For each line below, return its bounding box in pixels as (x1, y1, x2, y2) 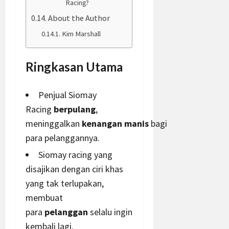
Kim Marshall (61, 29, 101, 38)
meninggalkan (26, 117, 82, 129)
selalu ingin (88, 205, 132, 218)
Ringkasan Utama (26, 59, 123, 74)
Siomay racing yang (38, 148, 112, 161)
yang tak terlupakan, (26, 177, 104, 189)
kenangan (82, 117, 122, 129)
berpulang (54, 103, 96, 115)
